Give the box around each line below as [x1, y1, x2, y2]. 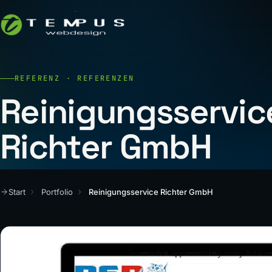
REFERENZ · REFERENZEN [15, 73, 135, 83]
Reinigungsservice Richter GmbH [89, 186, 213, 197]
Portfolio [41, 186, 73, 197]
